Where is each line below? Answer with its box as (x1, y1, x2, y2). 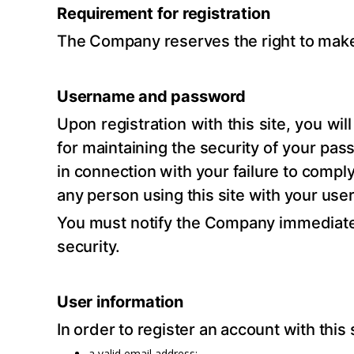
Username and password (57, 86, 246, 106)
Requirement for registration (57, 3, 270, 23)
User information (57, 292, 183, 311)
